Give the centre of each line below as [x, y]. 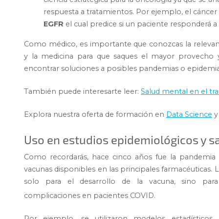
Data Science [189, 114]
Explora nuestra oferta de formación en [95, 114]
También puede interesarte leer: [82, 91]
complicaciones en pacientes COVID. [90, 196]
